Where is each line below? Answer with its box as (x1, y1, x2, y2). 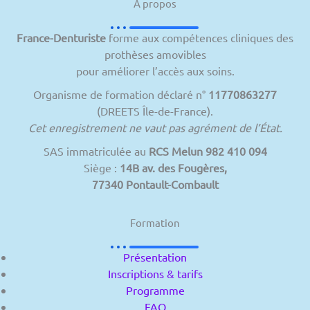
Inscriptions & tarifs (107, 266, 203, 280)
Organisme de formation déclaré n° (33, 86, 208, 101)
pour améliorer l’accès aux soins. (75, 63, 235, 77)
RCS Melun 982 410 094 (148, 143, 267, 158)
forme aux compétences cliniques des (106, 30, 293, 44)
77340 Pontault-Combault (91, 176, 219, 191)
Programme (125, 282, 185, 297)
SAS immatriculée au (43, 143, 149, 158)
